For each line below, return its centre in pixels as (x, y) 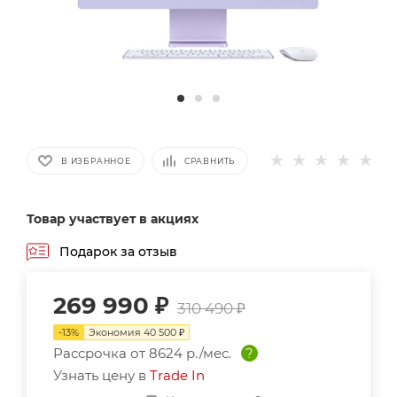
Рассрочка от (101, 354)
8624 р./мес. (190, 354)
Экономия (116, 333)
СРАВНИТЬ (210, 160)
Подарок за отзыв (118, 251)
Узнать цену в (101, 376)
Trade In (177, 376)
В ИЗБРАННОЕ (96, 160)
